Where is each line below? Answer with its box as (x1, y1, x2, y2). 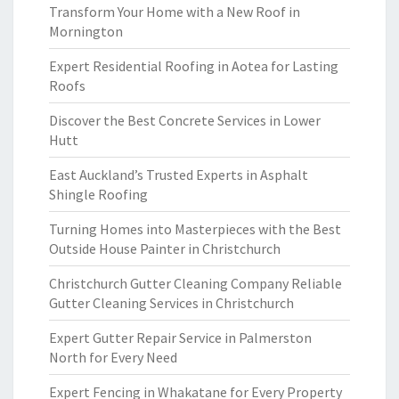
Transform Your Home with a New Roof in (49, 3, 300, 20)
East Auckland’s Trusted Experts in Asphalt (49, 166, 308, 183)
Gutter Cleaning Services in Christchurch (49, 294, 294, 312)
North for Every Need (49, 348, 177, 366)
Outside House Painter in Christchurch (49, 240, 281, 257)
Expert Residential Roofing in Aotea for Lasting (49, 57, 338, 75)
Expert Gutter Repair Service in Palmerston (49, 329, 312, 346)
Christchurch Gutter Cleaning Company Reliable (49, 274, 342, 292)
